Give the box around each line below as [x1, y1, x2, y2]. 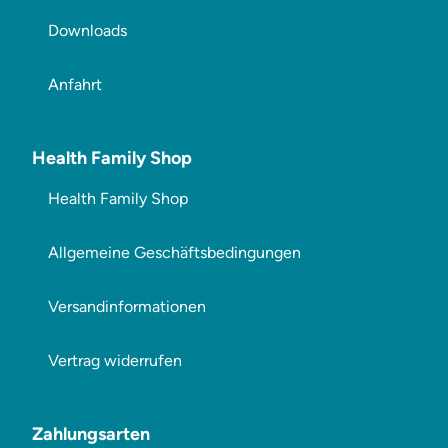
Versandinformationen [48, 297, 206, 316]
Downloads [48, 21, 127, 40]
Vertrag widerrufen [48, 351, 182, 370]
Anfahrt [48, 75, 102, 94]
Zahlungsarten [32, 423, 150, 445]
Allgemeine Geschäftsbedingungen [48, 243, 301, 262]
